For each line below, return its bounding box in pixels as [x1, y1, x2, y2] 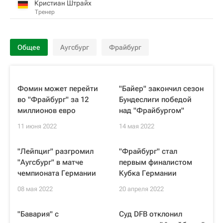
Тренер [35, 8, 55, 15]
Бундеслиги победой [119, 95, 192, 104]
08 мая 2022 [17, 185, 53, 193]
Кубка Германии [119, 169, 177, 178]
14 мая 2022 [119, 122, 154, 130]
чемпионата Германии [17, 169, 96, 178]
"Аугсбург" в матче [17, 158, 83, 167]
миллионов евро [17, 106, 76, 115]
